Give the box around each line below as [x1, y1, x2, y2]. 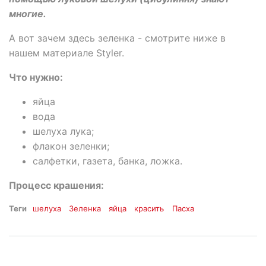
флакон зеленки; [33, 140, 109, 153]
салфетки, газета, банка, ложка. [33, 155, 182, 167]
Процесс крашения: [9, 179, 104, 192]
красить [134, 204, 164, 214]
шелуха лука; [33, 125, 94, 138]
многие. [9, 8, 46, 20]
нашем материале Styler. [9, 47, 124, 59]
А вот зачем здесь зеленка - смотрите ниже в [9, 32, 226, 45]
